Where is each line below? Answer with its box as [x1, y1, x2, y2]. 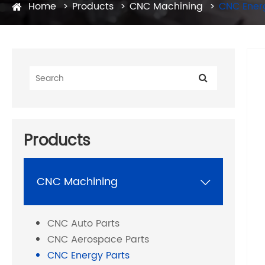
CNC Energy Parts [47, 248, 130, 264]
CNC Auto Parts [47, 216, 119, 232]
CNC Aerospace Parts [47, 232, 149, 248]
